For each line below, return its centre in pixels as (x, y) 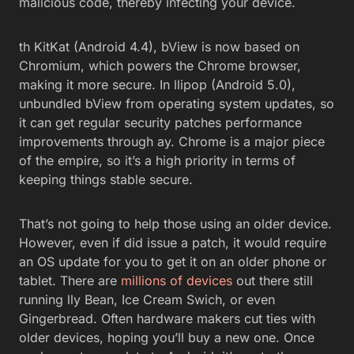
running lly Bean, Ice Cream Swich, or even (147, 299)
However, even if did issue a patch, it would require (173, 243)
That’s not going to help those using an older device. (175, 224)
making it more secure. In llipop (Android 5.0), (157, 85)
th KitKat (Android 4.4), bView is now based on (159, 47)
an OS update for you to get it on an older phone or (173, 262)
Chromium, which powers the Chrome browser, (160, 66)
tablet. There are (70, 281)
